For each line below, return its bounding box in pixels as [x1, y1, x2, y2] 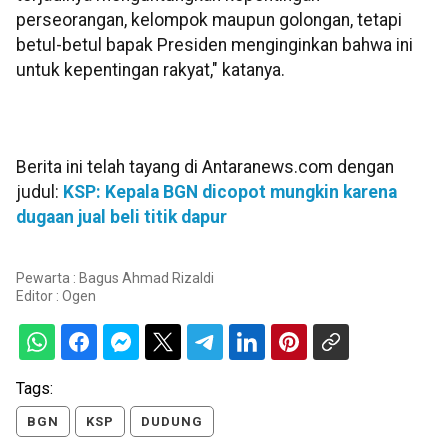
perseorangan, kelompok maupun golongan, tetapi [16, 10, 402, 31]
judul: [16, 182, 63, 203]
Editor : [16, 287, 62, 304]
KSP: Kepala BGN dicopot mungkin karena [63, 182, 397, 203]
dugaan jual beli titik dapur [16, 207, 227, 228]
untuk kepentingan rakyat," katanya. [16, 60, 285, 81]
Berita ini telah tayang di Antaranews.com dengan [16, 157, 394, 178]
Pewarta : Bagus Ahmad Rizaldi [16, 269, 214, 286]
